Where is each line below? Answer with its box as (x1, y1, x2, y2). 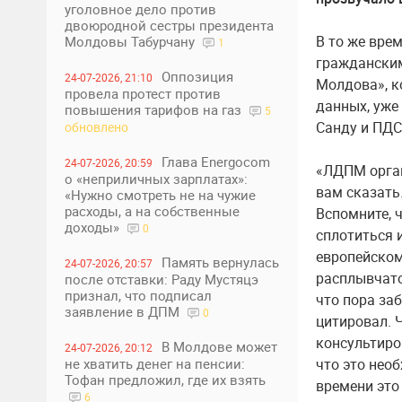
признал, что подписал (65, 286, 212, 304)
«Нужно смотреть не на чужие (65, 186, 256, 204)
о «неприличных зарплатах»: (65, 170, 248, 188)
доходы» (65, 218, 123, 236)
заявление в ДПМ (65, 302, 183, 320)
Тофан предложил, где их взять (65, 371, 266, 389)
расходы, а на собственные (65, 202, 240, 220)
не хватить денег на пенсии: (65, 354, 245, 372)
